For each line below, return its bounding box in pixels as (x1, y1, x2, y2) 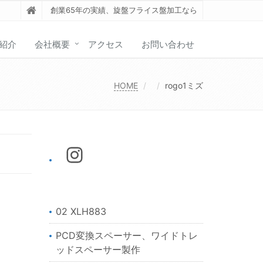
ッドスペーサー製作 (55, 244, 140, 256)
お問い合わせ (141, 38, 194, 50)
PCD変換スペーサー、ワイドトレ (55, 230, 198, 242)
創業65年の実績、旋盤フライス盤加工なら (50, 5, 197, 15)
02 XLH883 (55, 205, 106, 218)
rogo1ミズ (165, 80, 203, 90)
